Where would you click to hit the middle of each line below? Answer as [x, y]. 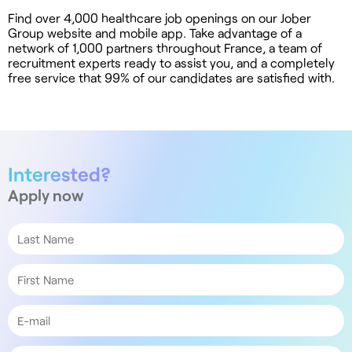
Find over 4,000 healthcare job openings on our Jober [159, 17]
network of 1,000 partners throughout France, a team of [165, 47]
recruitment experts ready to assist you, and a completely [171, 62]
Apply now [46, 194]
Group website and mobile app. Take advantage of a [155, 32]
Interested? [59, 173]
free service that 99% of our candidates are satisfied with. [171, 77]
